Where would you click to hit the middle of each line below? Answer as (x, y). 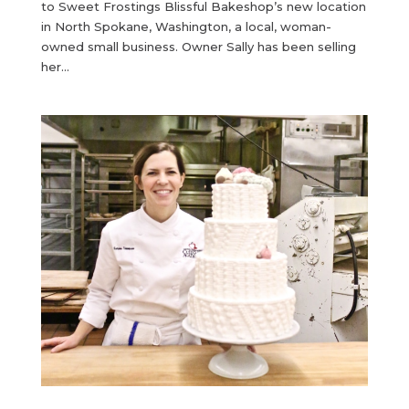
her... (55, 67)
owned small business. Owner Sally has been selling (198, 47)
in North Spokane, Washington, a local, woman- (186, 27)
